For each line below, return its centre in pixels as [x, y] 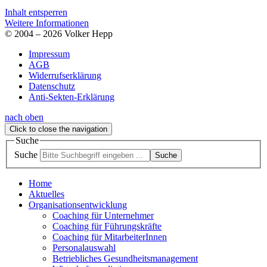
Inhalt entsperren [36, 12]
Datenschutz [52, 86]
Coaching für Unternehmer [103, 216]
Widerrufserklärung [65, 75]
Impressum [49, 54]
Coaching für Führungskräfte [107, 226]
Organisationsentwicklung [78, 205]
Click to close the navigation [58, 129]
